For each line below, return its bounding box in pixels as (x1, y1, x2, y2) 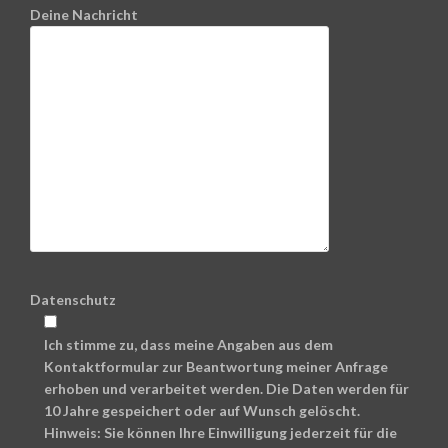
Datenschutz (30, 290, 116, 308)
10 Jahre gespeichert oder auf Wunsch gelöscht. (44, 401, 360, 419)
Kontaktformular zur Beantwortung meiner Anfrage (44, 357, 388, 375)
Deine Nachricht (30, 5, 138, 23)
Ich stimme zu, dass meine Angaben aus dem (44, 335, 333, 353)
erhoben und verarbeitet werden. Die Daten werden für (44, 379, 409, 397)
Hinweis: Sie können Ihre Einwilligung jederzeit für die (44, 423, 397, 441)
